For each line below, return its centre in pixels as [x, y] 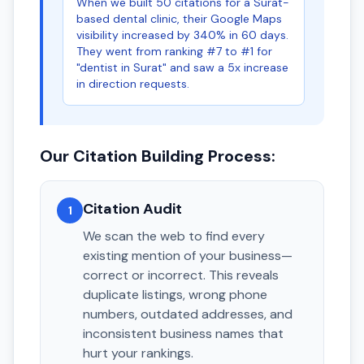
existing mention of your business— [188, 256]
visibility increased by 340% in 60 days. [182, 35]
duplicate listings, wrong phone [175, 295]
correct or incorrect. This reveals [181, 275]
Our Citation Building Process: [158, 156]
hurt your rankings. [138, 353]
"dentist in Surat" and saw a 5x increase [182, 67]
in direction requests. [133, 84]
